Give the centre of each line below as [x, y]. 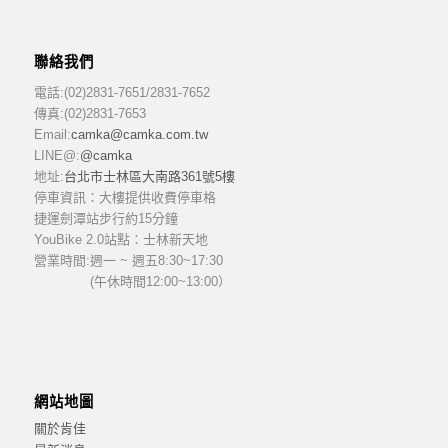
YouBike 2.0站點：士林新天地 [120, 239]
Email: [52, 134]
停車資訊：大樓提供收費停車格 [124, 197]
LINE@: [56, 155]
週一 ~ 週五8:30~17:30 [156, 260]
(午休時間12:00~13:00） [160, 281]
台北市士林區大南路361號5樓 [149, 176]
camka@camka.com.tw [139, 134]
